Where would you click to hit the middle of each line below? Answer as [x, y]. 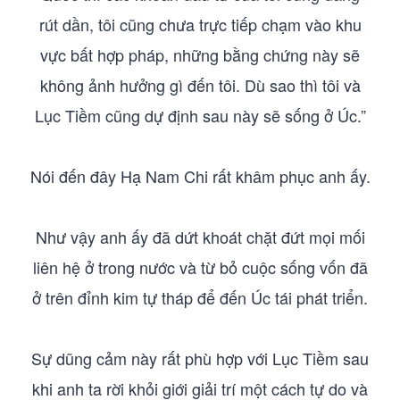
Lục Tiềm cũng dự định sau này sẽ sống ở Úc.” [200, 115]
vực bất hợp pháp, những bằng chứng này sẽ [200, 54]
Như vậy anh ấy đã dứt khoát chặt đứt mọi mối [200, 237]
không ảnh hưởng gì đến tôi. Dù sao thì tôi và [200, 85]
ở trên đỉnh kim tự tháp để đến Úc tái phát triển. [200, 297]
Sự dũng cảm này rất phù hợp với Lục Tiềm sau [200, 358]
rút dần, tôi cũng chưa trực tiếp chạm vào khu [200, 24]
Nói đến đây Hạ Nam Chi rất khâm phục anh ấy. [200, 176]
